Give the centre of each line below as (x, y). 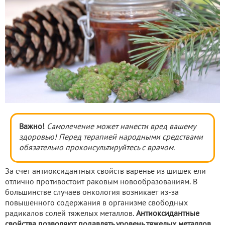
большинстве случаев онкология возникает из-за (92, 193)
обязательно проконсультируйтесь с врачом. (97, 148)
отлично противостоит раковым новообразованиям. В (101, 183)
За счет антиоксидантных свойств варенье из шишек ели (105, 172)
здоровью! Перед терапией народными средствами (111, 138)
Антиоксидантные (168, 214)
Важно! (32, 127)
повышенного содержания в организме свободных (96, 204)
